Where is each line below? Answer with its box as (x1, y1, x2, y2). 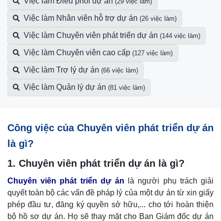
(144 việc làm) (160, 32, 200, 39)
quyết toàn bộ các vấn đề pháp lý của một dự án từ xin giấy (7, 188, 214, 197)
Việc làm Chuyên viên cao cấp (22, 48, 132, 57)
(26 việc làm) (140, 14, 177, 22)
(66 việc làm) (101, 66, 138, 74)
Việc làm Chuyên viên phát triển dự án (22, 31, 160, 39)
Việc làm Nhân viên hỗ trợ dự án (22, 13, 140, 22)
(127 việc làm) (132, 49, 173, 57)
